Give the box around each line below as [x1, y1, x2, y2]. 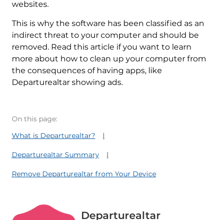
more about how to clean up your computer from [11, 54, 206, 64]
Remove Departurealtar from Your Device [11, 169, 156, 179]
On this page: [11, 114, 57, 124]
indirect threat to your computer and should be [11, 30, 199, 40]
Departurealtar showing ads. [11, 78, 123, 87]
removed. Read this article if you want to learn [11, 42, 192, 52]
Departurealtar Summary [11, 150, 99, 160]
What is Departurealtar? [11, 131, 95, 140]
